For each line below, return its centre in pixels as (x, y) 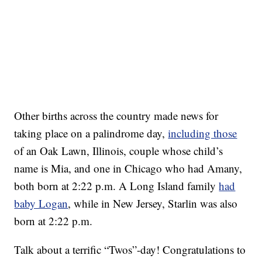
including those (203, 133)
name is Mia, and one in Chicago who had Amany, (128, 168)
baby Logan (41, 204)
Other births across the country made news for (116, 116)
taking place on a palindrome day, (91, 133)
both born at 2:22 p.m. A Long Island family (117, 186)
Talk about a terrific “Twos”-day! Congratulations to (130, 250)
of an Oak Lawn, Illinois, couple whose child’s (119, 151)
